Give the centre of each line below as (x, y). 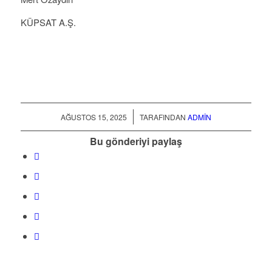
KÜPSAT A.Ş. (48, 22)
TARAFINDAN (163, 117)
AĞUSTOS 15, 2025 (93, 117)
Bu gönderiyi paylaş (136, 141)
